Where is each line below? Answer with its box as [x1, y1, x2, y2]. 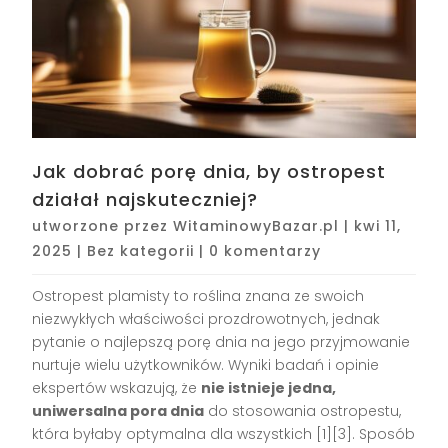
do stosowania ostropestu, [204, 400, 402, 421]
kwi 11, [354, 215, 402, 236]
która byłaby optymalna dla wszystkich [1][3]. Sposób [32, 423, 416, 444]
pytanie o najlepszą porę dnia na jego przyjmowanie [32, 331, 411, 352]
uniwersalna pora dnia [32, 400, 205, 421]
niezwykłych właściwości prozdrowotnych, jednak [32, 308, 381, 329]
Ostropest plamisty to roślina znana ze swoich [32, 285, 365, 306]
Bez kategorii [87, 240, 195, 261]
